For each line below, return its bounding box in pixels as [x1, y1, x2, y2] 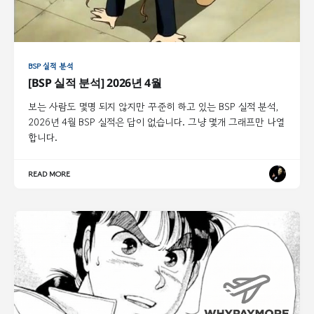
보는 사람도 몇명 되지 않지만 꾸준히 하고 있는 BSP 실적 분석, [28, 99, 278, 114]
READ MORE [28, 168, 71, 179]
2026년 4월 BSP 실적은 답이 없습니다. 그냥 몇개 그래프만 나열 [28, 114, 285, 129]
